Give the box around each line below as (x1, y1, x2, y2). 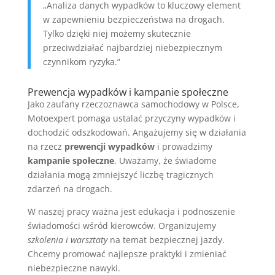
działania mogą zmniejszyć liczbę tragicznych (27, 168, 214, 180)
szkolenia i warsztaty (27, 233, 107, 246)
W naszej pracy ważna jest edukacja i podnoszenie (27, 205, 235, 217)
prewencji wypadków (64, 140, 155, 152)
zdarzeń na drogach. (27, 182, 112, 195)
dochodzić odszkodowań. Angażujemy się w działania (27, 126, 246, 138)
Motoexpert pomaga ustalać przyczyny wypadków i (27, 112, 236, 124)
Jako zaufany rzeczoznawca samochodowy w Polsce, (27, 98, 239, 110)
